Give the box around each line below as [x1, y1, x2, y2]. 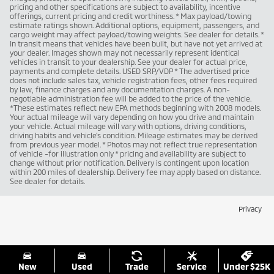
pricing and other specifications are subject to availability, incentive [10, 2, 240, 11]
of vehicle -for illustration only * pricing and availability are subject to [10, 149, 246, 158]
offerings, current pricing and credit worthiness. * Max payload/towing [10, 11, 251, 20]
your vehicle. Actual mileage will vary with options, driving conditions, [10, 121, 246, 130]
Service [177, 261, 207, 272]
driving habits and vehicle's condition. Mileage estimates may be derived [10, 130, 257, 139]
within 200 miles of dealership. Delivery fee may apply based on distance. [10, 167, 261, 176]
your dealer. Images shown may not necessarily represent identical [10, 48, 240, 57]
